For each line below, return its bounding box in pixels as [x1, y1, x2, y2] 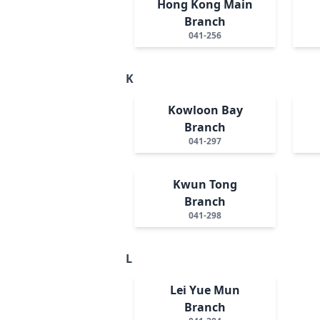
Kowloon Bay [167, 101, 243, 118]
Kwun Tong [173, 176, 238, 192]
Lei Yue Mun [170, 281, 241, 298]
